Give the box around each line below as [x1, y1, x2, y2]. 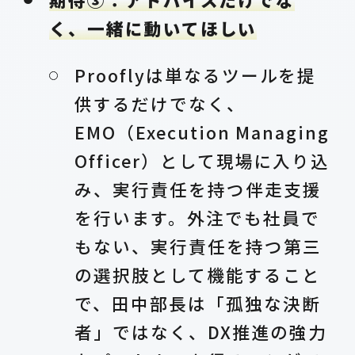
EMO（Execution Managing [74, 120, 330, 145]
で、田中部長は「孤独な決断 [74, 291, 321, 316]
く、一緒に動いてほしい [49, 15, 258, 40]
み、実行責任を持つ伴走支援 [74, 177, 322, 202]
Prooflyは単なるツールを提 [74, 63, 317, 88]
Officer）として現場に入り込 [74, 148, 330, 174]
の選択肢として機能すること [74, 262, 321, 288]
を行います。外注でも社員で [74, 205, 320, 231]
